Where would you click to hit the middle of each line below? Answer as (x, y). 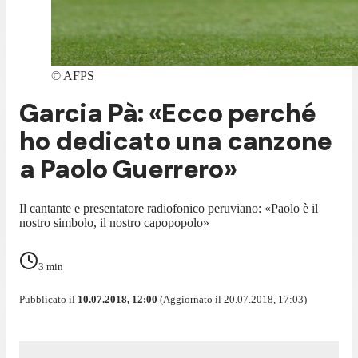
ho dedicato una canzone (176, 142)
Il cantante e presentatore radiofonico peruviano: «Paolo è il (169, 208)
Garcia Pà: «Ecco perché (168, 114)
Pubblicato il (48, 299)
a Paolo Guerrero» (128, 170)
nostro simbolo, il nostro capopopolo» (114, 222)
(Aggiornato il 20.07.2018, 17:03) (232, 299)
